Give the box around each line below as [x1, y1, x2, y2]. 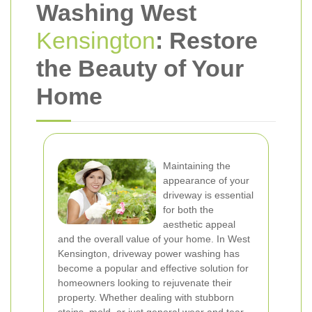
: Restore [155, 27, 258, 54]
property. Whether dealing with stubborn [58, 292, 234, 303]
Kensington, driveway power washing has [58, 248, 240, 259]
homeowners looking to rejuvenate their [58, 277, 232, 288]
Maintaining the [163, 160, 231, 171]
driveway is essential [163, 189, 253, 201]
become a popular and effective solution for [58, 263, 249, 274]
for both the [163, 204, 214, 215]
